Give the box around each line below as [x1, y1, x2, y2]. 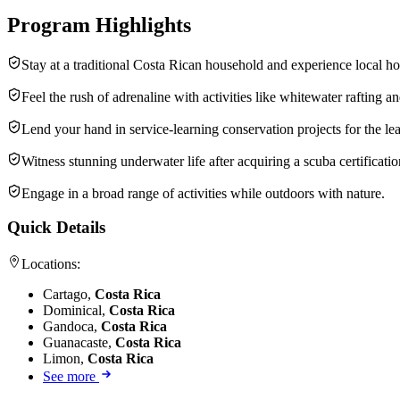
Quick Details [7, 218, 105, 237]
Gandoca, [43, 318, 101, 334]
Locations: [21, 255, 80, 271]
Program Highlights [7, 12, 191, 37]
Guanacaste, [43, 334, 115, 350]
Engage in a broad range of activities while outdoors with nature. [21, 185, 385, 201]
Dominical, [43, 302, 109, 318]
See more [43, 368, 99, 384]
